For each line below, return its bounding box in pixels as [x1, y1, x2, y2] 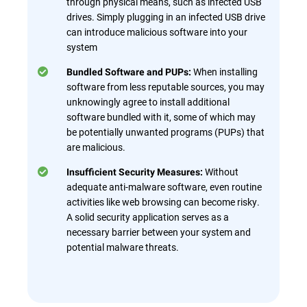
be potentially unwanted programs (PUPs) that [66, 125, 265, 138]
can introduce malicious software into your [66, 25, 247, 38]
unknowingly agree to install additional [66, 95, 230, 108]
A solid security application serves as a [66, 210, 229, 223]
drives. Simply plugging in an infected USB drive [66, 10, 265, 23]
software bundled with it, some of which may [66, 110, 256, 123]
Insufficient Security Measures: [66, 166, 205, 177]
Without [205, 164, 238, 178]
